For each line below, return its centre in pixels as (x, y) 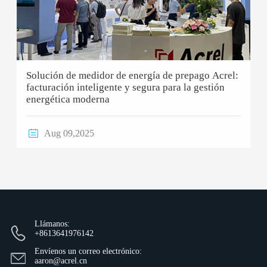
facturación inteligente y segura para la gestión (125, 88)
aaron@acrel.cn (60, 261)
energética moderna (68, 100)
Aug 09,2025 (69, 133)
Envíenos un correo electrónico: (88, 252)
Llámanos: (52, 224)
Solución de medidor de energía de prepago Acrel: (132, 76)
